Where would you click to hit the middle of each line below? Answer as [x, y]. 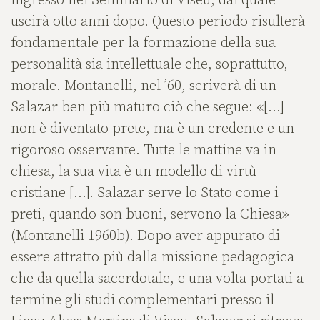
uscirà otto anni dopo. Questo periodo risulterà [158, 22]
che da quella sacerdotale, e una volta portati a [157, 279]
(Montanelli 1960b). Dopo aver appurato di [145, 236]
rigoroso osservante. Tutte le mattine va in [144, 151]
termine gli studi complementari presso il [142, 301]
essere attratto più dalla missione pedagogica [152, 258]
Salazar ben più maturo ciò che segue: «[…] [147, 108]
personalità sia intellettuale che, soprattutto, [149, 65]
